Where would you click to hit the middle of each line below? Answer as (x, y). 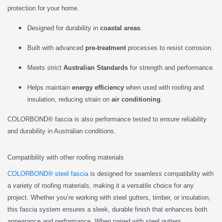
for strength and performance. (171, 67)
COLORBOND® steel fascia (48, 173)
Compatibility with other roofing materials (66, 157)
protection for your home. (43, 8)
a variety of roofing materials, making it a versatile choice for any (101, 185)
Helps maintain (50, 87)
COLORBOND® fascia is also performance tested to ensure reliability (107, 119)
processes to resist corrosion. (169, 48)
